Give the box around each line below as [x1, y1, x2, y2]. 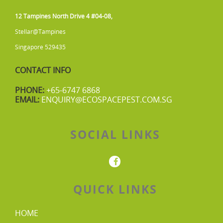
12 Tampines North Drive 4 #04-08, [15, 11, 112, 20]
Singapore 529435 [15, 42, 66, 51]
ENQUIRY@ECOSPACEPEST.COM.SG [41, 94, 172, 105]
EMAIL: [15, 94, 39, 105]
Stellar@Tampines [15, 27, 66, 36]
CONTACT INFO [15, 64, 71, 76]
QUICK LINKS [73, 181, 158, 198]
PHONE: [15, 84, 44, 96]
